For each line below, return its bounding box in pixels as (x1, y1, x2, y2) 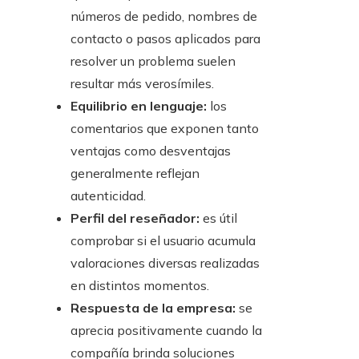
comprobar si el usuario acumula (71, 232, 256, 249)
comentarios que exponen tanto (71, 120, 259, 137)
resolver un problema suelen (71, 53, 236, 70)
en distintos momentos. (71, 277, 209, 294)
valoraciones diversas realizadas (71, 255, 260, 272)
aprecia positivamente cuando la (71, 322, 262, 339)
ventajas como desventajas (71, 143, 231, 159)
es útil (200, 210, 237, 227)
